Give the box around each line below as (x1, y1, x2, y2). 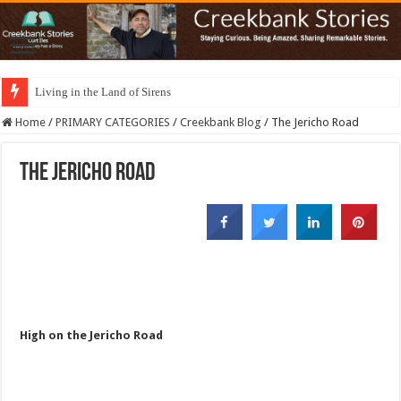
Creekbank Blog (180, 115, 262, 130)
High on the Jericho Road (20, 328, 164, 343)
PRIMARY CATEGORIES (55, 115, 171, 130)
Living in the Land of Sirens (35, 85, 172, 99)
